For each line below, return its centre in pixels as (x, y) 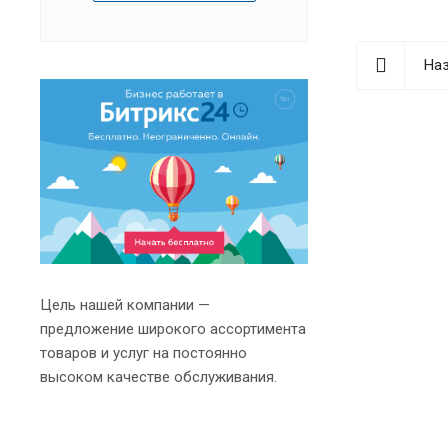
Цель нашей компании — (125, 305)
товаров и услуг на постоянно (143, 353)
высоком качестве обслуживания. (158, 377)
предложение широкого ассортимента (173, 329)
